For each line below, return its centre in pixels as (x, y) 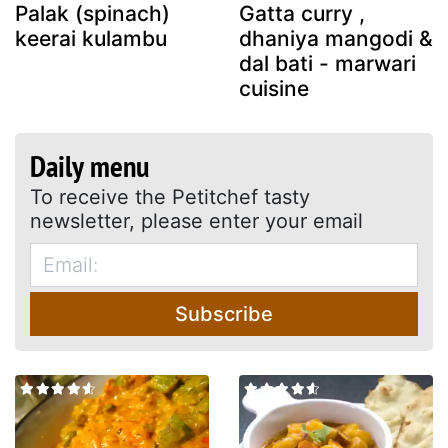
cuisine (274, 88)
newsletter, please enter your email (196, 220)
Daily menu (89, 165)
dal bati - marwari (327, 63)
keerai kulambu (91, 38)
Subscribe (224, 313)
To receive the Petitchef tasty (170, 196)
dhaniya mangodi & (336, 38)
